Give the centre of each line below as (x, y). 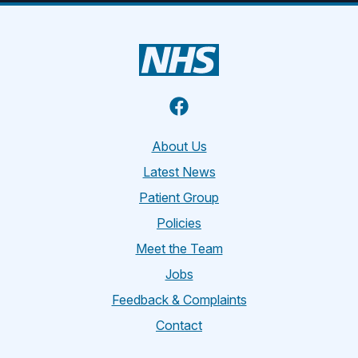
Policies (179, 223)
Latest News (179, 172)
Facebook (213, 105)
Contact (179, 325)
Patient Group (179, 197)
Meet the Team (179, 249)
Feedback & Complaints (179, 300)
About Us (179, 146)
